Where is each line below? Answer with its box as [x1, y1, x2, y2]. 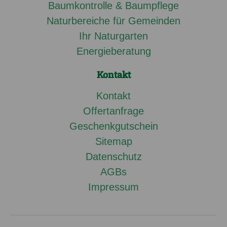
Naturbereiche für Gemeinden [47, 15, 180, 27]
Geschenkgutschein [69, 121, 158, 132]
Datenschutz [85, 151, 142, 163]
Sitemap [95, 136, 132, 147]
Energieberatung [76, 46, 151, 57]
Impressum [88, 181, 139, 193]
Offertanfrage [83, 105, 144, 117]
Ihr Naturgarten [79, 30, 148, 42]
